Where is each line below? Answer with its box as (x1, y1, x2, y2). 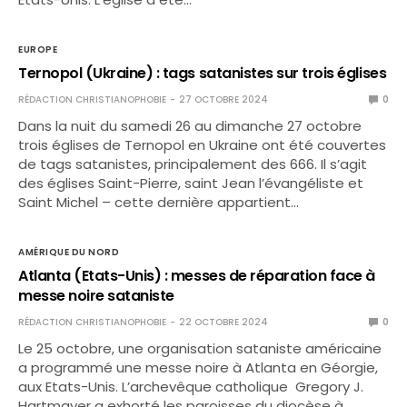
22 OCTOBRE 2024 (179, 314, 268, 329)
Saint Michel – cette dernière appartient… (18, 192, 300, 212)
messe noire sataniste (18, 284, 174, 306)
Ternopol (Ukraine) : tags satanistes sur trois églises (18, 62, 387, 84)
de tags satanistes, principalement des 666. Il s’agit (18, 154, 368, 174)
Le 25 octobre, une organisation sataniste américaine (18, 338, 382, 358)
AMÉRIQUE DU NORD (18, 244, 119, 259)
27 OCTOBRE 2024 (179, 92, 268, 106)
